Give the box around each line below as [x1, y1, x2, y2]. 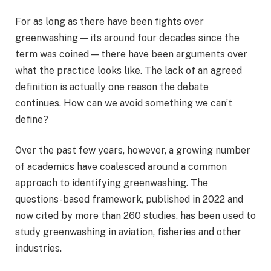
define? [15, 113, 48, 125]
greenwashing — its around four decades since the [15, 31, 240, 44]
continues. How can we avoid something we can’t [15, 97, 232, 109]
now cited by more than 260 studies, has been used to [15, 210, 256, 222]
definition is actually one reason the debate [15, 80, 209, 93]
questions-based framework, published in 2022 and [15, 194, 243, 206]
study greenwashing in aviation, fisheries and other [15, 226, 241, 238]
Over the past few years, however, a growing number [15, 145, 250, 157]
